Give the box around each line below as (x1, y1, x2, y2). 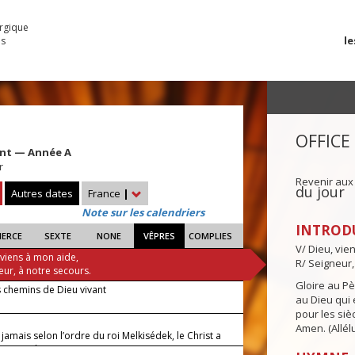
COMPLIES (188, 230, 232, 242)
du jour (295, 182, 345, 202)
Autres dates (11, 186, 73, 201)
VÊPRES (143, 230, 176, 242)
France (88, 186, 123, 201)
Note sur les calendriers (82, 205, 204, 220)
